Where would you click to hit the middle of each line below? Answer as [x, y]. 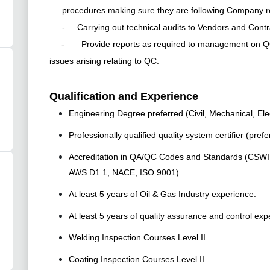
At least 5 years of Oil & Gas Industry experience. [162, 194]
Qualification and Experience [124, 96]
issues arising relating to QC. [104, 61]
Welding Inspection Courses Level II [137, 238]
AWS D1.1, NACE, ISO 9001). [125, 173]
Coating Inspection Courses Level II [137, 259]
